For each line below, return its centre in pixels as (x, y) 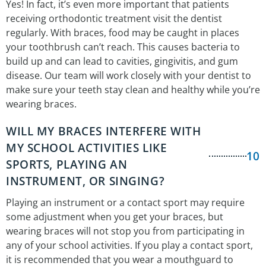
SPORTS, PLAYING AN (67, 165)
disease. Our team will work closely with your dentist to (129, 76)
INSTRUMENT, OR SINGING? (85, 181)
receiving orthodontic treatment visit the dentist (114, 19)
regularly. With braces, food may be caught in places (123, 33)
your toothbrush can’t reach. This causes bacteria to (123, 47)
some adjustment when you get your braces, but (115, 217)
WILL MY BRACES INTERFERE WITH (104, 132)
